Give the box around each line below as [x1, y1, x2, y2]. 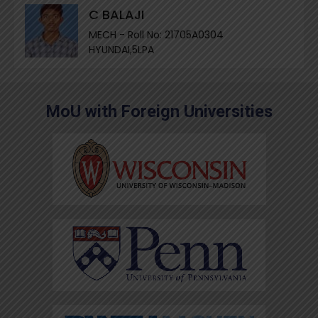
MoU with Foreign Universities [45, 101, 273, 121]
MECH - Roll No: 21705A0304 [88, 27, 224, 42]
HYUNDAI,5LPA [88, 42, 154, 57]
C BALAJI [88, 5, 144, 23]
